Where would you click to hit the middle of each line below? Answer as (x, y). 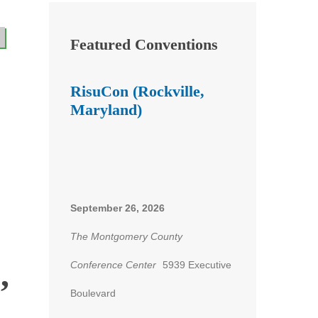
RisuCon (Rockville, (137, 91)
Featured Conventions (144, 44)
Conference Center (113, 265)
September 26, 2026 (117, 208)
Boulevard (93, 294)
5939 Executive (197, 265)
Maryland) (106, 110)
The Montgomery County (126, 237)
